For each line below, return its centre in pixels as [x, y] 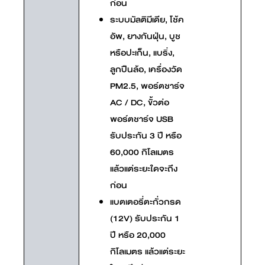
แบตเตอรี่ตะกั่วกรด [146, 201]
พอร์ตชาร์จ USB [142, 119]
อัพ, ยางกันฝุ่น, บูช [145, 36]
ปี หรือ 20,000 [138, 235]
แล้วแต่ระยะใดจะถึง [144, 168]
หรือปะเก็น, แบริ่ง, [142, 52]
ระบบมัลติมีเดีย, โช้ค [147, 19]
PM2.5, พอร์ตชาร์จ [147, 85]
